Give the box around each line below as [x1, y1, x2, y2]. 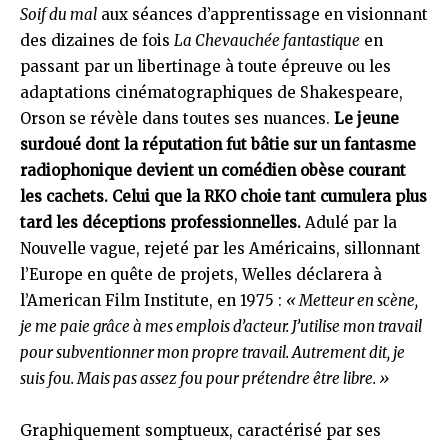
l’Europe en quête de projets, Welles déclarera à [20, 265, 382, 284]
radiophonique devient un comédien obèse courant [20, 161, 406, 180]
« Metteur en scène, [286, 291, 418, 310]
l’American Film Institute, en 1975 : [20, 291, 286, 310]
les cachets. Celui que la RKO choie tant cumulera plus [20, 187, 427, 206]
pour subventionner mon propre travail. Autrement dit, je [20, 343, 405, 362]
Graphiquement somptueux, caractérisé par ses [20, 421, 381, 440]
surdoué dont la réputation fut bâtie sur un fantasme [20, 135, 416, 154]
